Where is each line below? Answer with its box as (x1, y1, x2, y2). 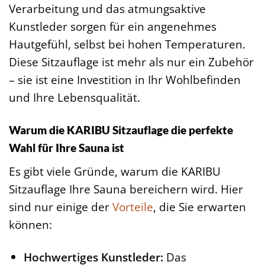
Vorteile (112, 198, 153, 215)
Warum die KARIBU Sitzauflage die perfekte (9, 122, 233, 137)
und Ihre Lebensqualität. (9, 89, 140, 106)
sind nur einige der (9, 198, 112, 215)
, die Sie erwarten (153, 198, 246, 215)
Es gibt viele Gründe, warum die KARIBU (9, 163, 221, 179)
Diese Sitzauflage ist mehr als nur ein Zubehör (9, 54, 254, 70)
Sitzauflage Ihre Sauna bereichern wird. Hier (9, 180, 243, 197)
